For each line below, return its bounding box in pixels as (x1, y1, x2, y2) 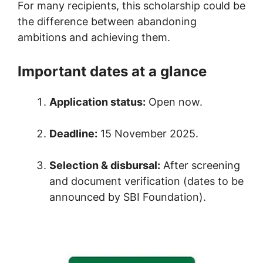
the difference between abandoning (18, 15, 197, 28)
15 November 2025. (97, 127, 198, 140)
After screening (160, 159, 240, 172)
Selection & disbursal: (49, 159, 160, 172)
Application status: (49, 96, 146, 109)
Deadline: (49, 127, 97, 140)
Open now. (146, 96, 203, 109)
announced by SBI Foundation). (49, 191, 206, 204)
